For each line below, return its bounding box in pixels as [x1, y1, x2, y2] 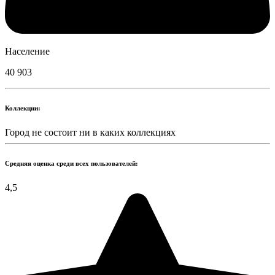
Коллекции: [5, 104, 41, 112]
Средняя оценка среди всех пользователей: [5, 159, 138, 167]
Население [5, 45, 50, 56]
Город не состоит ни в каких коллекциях [5, 126, 176, 137]
